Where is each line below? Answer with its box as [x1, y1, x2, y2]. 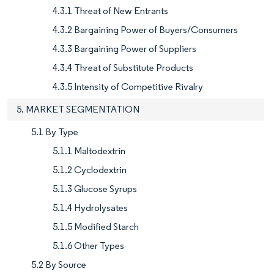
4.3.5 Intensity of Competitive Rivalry [53, 81, 203, 93]
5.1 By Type [31, 126, 78, 138]
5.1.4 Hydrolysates [53, 202, 128, 214]
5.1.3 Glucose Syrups [53, 183, 137, 195]
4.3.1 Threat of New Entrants [53, 5, 168, 17]
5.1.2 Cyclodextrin [53, 164, 127, 176]
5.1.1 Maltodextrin [53, 145, 125, 157]
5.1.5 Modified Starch [53, 221, 139, 233]
